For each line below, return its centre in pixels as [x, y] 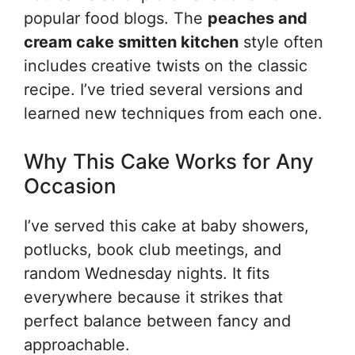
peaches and [258, 18]
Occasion [70, 186]
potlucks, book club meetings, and [153, 250]
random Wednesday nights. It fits [147, 273]
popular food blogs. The [116, 18]
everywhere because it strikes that [153, 297]
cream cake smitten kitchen [131, 42]
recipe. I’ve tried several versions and [163, 90]
